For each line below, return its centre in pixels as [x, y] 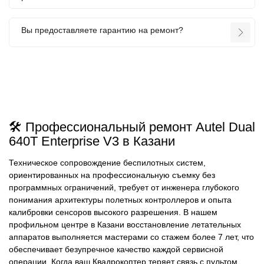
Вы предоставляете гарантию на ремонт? [102, 30]
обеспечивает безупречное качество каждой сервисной [116, 250]
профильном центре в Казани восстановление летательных [125, 225]
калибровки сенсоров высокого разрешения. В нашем [113, 212]
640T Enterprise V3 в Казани [92, 141]
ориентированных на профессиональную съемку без [112, 175]
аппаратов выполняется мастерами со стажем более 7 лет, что [131, 237]
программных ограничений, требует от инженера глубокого [124, 188]
